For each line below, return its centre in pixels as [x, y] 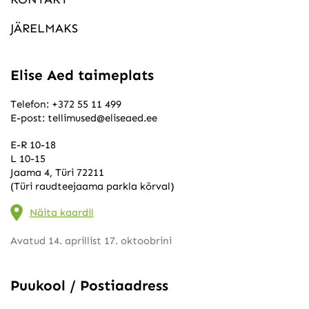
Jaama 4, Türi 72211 [57, 173]
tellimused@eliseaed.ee [102, 118]
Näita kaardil [61, 212]
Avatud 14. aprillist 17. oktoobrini [91, 241]
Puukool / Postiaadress [89, 286]
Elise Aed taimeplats [82, 74]
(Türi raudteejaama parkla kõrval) [92, 187]
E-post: [29, 118]
